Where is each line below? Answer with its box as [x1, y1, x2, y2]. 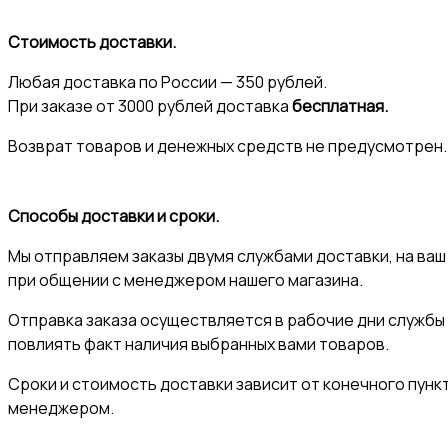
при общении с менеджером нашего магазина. [8, 269, 363, 291]
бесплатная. [292, 95, 388, 117]
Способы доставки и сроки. [8, 205, 219, 227]
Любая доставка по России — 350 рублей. [8, 71, 327, 93]
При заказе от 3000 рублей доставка [8, 95, 292, 117]
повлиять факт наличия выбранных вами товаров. [8, 333, 389, 355]
